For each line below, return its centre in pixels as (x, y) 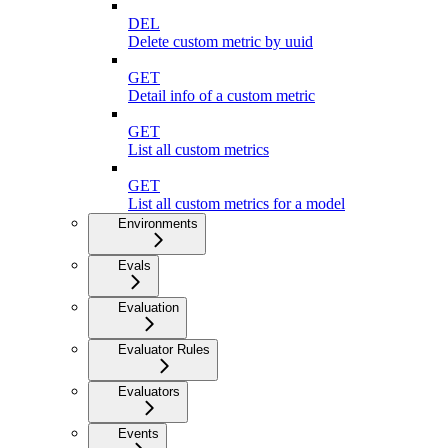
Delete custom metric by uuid (220, 42)
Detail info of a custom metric (221, 96)
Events (138, 434)
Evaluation (148, 308)
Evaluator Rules (164, 350)
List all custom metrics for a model (236, 204)
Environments (158, 224)
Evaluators (149, 392)
